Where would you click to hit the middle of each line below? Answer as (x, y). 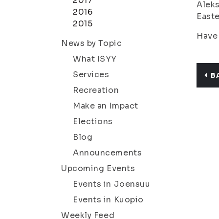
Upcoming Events (98, 168)
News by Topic (92, 43)
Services (91, 75)
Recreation (96, 90)
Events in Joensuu (112, 184)
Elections (93, 121)
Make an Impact (106, 106)
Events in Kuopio (108, 200)
